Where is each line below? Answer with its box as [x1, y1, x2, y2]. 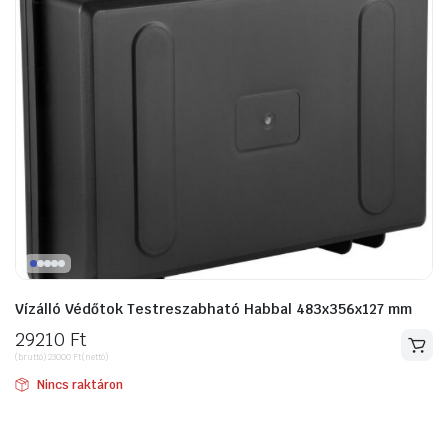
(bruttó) [15, 350, 48, 363]
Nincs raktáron [36, 376, 123, 393]
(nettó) [80, 350, 109, 363]
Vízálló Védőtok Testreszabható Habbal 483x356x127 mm [15, 299, 412, 318]
